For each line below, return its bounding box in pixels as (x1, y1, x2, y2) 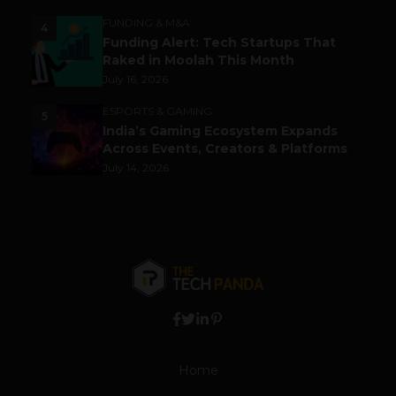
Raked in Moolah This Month (103, 52, 294, 69)
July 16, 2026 (103, 72, 168, 87)
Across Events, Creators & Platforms (103, 141, 347, 157)
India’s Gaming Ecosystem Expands (103, 123, 338, 140)
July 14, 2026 (103, 161, 169, 175)
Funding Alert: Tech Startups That (103, 34, 336, 51)
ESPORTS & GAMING (103, 104, 212, 118)
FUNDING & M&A (103, 16, 190, 30)
